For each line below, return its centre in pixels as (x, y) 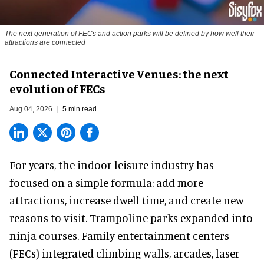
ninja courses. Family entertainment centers (119, 236)
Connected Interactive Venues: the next (119, 74)
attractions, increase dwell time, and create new (127, 200)
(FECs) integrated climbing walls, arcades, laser (125, 253)
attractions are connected (45, 43)
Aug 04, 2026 (31, 109)
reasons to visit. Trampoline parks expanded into (131, 218)
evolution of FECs (57, 88)
